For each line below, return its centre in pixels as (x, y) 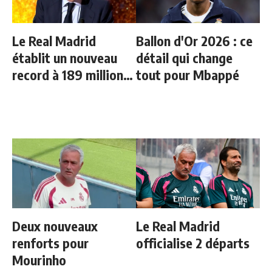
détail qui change (184, 58)
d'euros (33, 92)
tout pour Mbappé (188, 75)
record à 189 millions (71, 75)
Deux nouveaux (55, 226)
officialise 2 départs (193, 243)
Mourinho (39, 260)
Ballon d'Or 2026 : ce (194, 41)
